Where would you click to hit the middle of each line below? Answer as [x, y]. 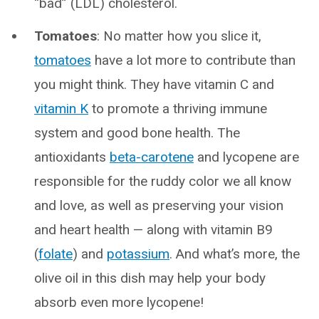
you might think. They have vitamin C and [154, 84]
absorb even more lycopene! [119, 302]
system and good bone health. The [137, 132]
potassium [138, 253]
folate [56, 253]
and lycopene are [246, 157]
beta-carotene [152, 157]
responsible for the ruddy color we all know [163, 181]
